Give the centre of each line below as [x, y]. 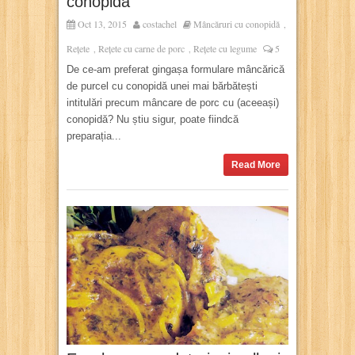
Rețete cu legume [225, 48]
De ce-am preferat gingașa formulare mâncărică [176, 69]
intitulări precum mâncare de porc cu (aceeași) [173, 102]
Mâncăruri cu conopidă [237, 23]
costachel [160, 23]
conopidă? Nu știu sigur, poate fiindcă [153, 119]
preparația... [94, 136]
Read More [256, 164]
